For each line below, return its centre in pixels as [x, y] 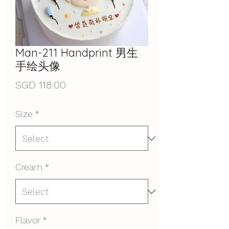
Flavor [28, 220]
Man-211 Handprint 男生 [77, 53]
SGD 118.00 [41, 85]
